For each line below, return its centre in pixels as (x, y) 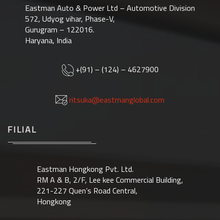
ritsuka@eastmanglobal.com (117, 99)
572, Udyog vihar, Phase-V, (70, 19)
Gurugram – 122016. (60, 30)
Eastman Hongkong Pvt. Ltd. (85, 169)
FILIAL (22, 130)
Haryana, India (48, 41)
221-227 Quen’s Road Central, (87, 191)
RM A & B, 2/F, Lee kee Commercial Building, (110, 180)
